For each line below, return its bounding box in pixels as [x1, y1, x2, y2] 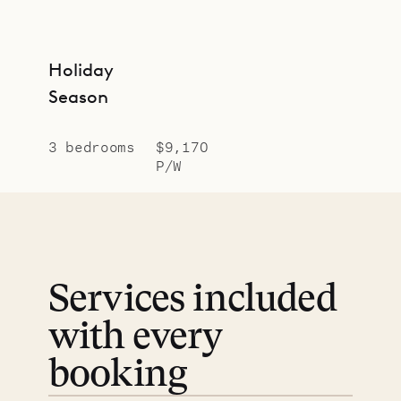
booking [48, 356, 188, 395]
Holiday [48, 58, 114, 81]
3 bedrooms [48, 137, 135, 155]
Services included [48, 281, 337, 320]
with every [48, 319, 223, 357]
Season [48, 85, 108, 107]
